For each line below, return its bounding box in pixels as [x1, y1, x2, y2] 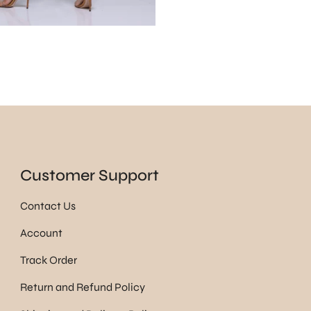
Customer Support [20, 165, 160, 185]
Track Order [20, 253, 78, 267]
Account [20, 226, 63, 240]
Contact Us [20, 199, 76, 213]
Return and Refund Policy [20, 280, 146, 294]
